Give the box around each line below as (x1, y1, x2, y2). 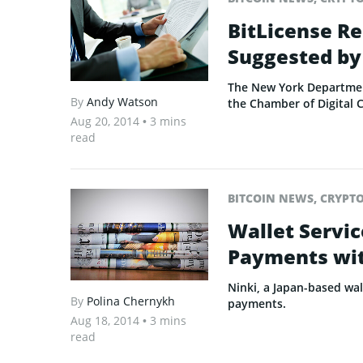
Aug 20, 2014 (70, 113, 143, 129)
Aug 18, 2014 (70, 312, 143, 328)
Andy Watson (87, 93, 158, 109)
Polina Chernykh (87, 293, 175, 309)
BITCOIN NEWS (228, 190, 314, 206)
